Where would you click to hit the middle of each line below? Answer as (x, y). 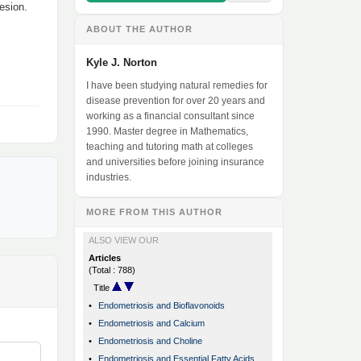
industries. (109, 178)
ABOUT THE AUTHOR (139, 29)
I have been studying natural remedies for (177, 86)
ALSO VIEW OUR (124, 241)
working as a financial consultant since (170, 116)
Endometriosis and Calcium (151, 324)
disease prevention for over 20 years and (176, 101)
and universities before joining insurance (175, 162)
